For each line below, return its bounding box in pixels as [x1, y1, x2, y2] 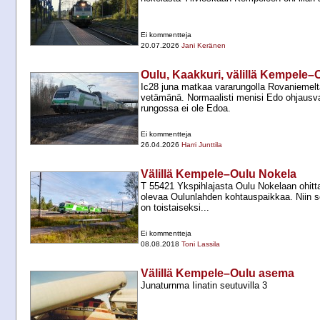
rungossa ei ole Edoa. [141, 103, 231, 114]
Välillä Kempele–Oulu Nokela [141, 168, 296, 181]
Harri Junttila [181, 141, 222, 149]
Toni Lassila [181, 240, 220, 249]
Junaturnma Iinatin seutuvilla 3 [141, 280, 267, 291]
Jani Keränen [181, 41, 226, 50]
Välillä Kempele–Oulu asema [141, 267, 294, 280]
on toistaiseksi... [141, 202, 209, 214]
